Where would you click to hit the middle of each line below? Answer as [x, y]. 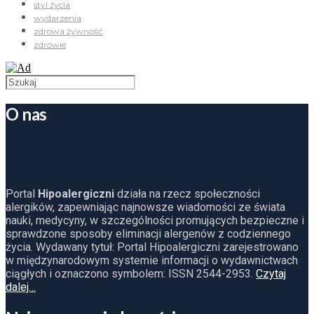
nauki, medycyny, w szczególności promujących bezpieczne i [155, 220]
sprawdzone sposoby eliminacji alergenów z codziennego [148, 233]
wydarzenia [57, 18]
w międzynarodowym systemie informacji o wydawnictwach [152, 260]
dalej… [21, 287]
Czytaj [271, 273]
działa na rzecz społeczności [187, 193]
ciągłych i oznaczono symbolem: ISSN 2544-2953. [131, 273]
